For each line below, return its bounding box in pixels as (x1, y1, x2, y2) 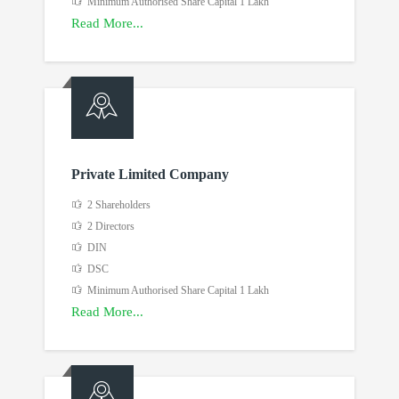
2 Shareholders (82, 198, 151, 211)
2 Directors (82, 219, 134, 232)
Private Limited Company (71, 166, 229, 182)
